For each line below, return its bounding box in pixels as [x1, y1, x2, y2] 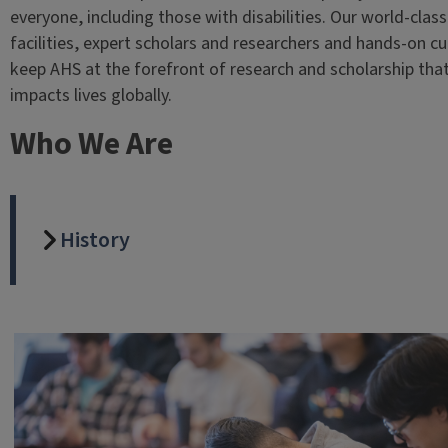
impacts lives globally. [9, 82, 176, 108]
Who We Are [9, 120, 173, 167]
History [59, 223, 130, 256]
